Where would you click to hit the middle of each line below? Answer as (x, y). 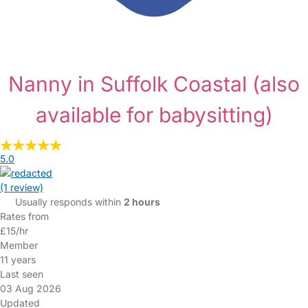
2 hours (142, 202)
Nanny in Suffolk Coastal (130, 84)
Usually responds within (69, 202)
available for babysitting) (154, 115)
